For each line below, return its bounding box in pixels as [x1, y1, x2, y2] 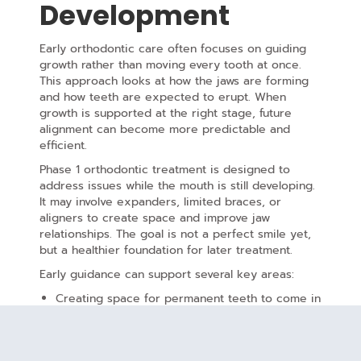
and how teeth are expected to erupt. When [39, 89, 286, 106]
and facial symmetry [177, 322, 292, 340]
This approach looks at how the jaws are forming [39, 73, 309, 90]
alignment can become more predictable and [39, 121, 290, 139]
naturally [55, 306, 101, 324]
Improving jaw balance [55, 322, 178, 340]
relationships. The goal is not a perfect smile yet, [39, 226, 311, 243]
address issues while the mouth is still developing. [39, 177, 315, 195]
